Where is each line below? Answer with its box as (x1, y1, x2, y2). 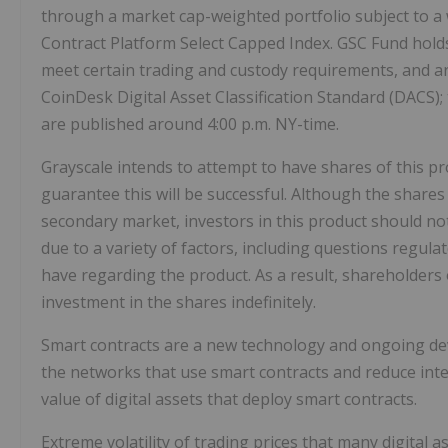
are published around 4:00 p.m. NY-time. (41, 113, 339, 136)
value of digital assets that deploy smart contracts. (41, 388, 417, 411)
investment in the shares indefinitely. (41, 291, 316, 314)
